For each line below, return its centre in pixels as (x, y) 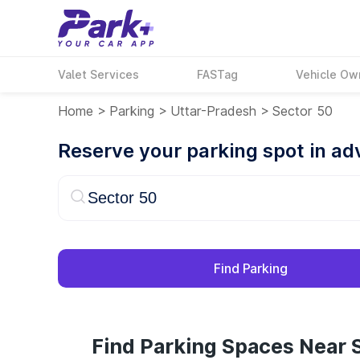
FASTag (218, 74)
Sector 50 (303, 111)
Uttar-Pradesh (213, 111)
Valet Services (98, 74)
